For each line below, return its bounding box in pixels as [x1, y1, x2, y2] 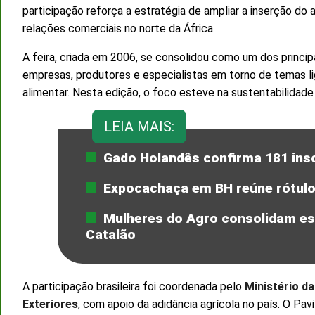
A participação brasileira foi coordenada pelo [22, 279, 245, 293]
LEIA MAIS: [104, 117, 174, 135]
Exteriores [22, 297, 78, 311]
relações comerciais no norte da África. [22, 21, 215, 35]
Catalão [86, 226, 136, 243]
